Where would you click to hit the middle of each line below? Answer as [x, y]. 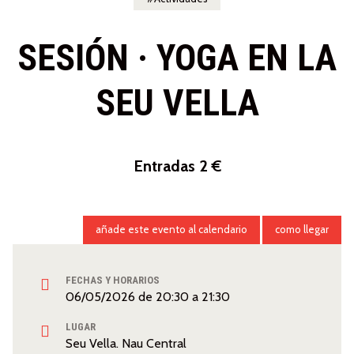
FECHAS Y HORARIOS [113, 281]
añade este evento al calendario [171, 230]
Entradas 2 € [177, 166]
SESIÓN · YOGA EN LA [177, 58]
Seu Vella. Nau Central [126, 344]
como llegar [302, 230]
